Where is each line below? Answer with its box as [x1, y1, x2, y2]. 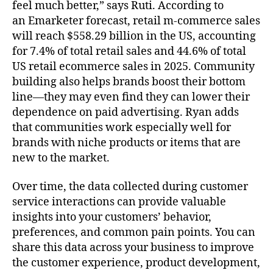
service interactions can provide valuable [12, 195, 226, 210]
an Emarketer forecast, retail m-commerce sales [12, 13, 260, 28]
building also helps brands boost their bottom [12, 74, 246, 89]
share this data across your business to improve [12, 241, 254, 255]
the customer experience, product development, [12, 256, 260, 271]
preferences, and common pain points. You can [12, 225, 255, 240]
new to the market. [12, 151, 110, 165]
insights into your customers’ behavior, [12, 210, 211, 225]
